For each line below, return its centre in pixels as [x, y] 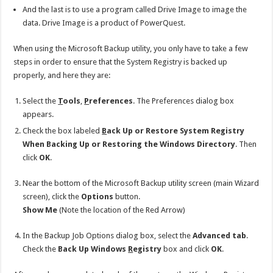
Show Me [40, 210]
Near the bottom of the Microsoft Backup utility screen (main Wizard [141, 183]
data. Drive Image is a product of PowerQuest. [104, 23]
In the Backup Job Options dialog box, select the [108, 235]
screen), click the [52, 196]
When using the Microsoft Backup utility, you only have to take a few [131, 48]
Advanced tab [220, 235]
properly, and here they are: [62, 75]
